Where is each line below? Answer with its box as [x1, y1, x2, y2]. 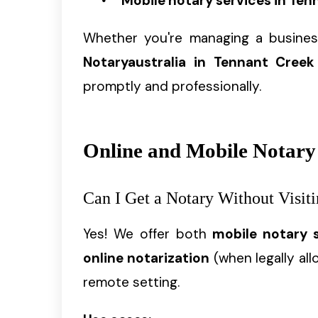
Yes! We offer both [83, 225, 213, 243]
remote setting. [83, 273, 180, 292]
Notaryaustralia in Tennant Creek [83, 53, 315, 72]
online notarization [83, 249, 209, 268]
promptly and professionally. [83, 77, 261, 96]
